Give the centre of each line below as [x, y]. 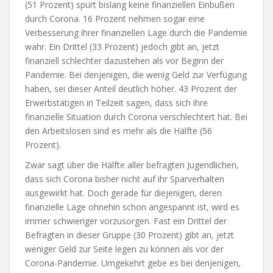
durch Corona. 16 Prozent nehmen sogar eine [115, 19]
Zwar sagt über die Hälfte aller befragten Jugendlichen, [132, 165]
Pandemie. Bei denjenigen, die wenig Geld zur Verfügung [136, 75]
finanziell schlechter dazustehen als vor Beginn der [124, 61]
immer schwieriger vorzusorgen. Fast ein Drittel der [126, 221]
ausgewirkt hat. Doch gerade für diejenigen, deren [123, 193]
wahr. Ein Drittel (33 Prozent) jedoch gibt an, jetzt [122, 47]
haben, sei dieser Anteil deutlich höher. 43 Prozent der [131, 89]
